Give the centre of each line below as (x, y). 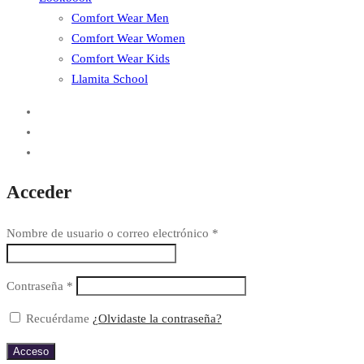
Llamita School (110, 78)
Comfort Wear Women (128, 38)
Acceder (39, 193)
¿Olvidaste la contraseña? (157, 318)
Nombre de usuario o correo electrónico (109, 233)
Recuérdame (58, 318)
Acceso (31, 351)
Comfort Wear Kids (121, 58)
